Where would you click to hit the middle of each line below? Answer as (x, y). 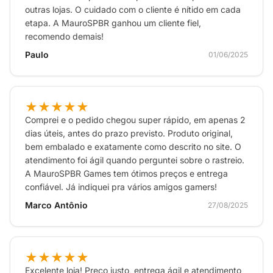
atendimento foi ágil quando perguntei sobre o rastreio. (135, 160)
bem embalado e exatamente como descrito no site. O (133, 147)
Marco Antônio (56, 205)
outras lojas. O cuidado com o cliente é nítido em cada (133, 9)
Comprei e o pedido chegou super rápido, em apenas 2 (135, 120)
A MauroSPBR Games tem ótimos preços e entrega (126, 173)
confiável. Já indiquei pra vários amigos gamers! (121, 187)
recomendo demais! (64, 36)
